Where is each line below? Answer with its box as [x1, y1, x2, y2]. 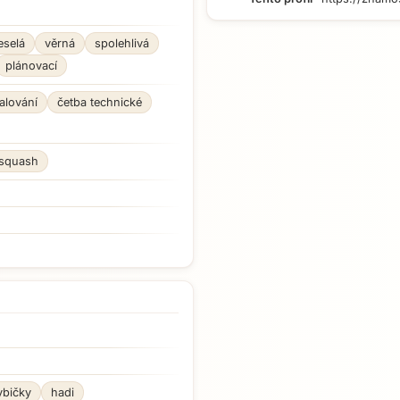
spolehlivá [95, 37, 149, 50]
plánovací [5, 59, 57, 72]
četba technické [57, 96, 142, 109]
